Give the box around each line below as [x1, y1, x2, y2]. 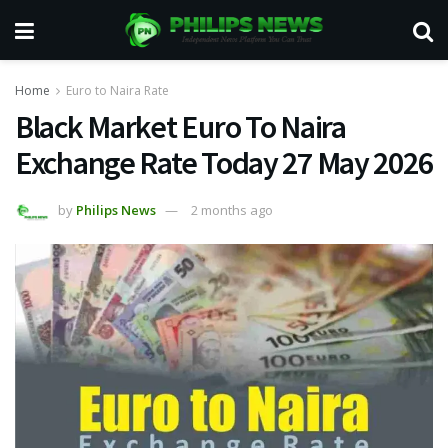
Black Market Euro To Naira [15, 107, 346, 147]
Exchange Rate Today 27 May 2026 [15, 143, 433, 183]
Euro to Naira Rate [66, 82, 169, 99]
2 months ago [191, 200, 273, 219]
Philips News [76, 200, 156, 219]
